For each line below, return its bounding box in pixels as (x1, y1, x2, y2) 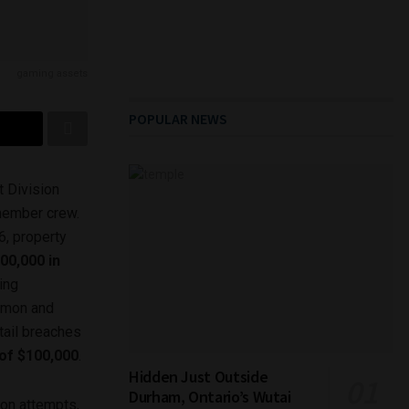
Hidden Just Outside (129, 365, 268, 387)
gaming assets (16, 68, 88, 80)
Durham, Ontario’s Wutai (129, 385, 291, 407)
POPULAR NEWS (129, 109, 227, 128)
